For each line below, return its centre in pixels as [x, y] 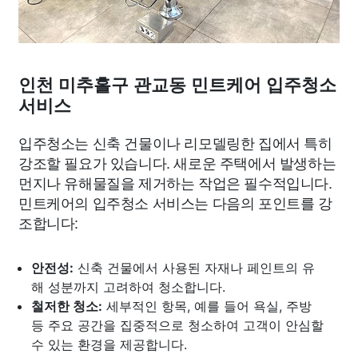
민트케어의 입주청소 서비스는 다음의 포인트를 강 [175, 202]
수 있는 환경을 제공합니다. [109, 344]
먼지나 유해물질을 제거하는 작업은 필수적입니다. [175, 182]
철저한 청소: [67, 306]
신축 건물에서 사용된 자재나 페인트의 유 [194, 268]
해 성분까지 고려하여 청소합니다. [128, 287]
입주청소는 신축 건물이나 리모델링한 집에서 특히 [175, 142]
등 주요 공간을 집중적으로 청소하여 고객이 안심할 [177, 325]
